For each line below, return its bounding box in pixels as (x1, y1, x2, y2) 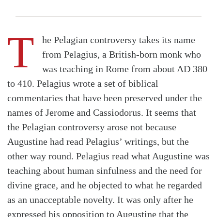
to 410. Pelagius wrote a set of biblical (7, 77, 158, 89)
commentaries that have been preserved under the (7, 92, 202, 103)
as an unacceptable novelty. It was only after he (7, 194, 193, 205)
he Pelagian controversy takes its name (42, 34, 195, 45)
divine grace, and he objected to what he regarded (7, 179, 202, 190)
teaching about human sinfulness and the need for (7, 165, 202, 176)
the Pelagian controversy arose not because (7, 121, 176, 132)
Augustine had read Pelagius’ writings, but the (7, 136, 189, 147)
